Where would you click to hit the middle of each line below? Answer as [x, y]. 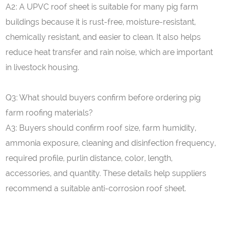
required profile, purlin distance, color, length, [89, 158]
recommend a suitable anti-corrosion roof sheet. [96, 188]
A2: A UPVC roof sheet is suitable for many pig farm [102, 7]
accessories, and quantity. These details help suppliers [106, 173]
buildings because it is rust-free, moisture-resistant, [101, 22]
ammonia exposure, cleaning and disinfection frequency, [111, 143]
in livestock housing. [43, 67]
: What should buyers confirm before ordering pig [109, 98]
